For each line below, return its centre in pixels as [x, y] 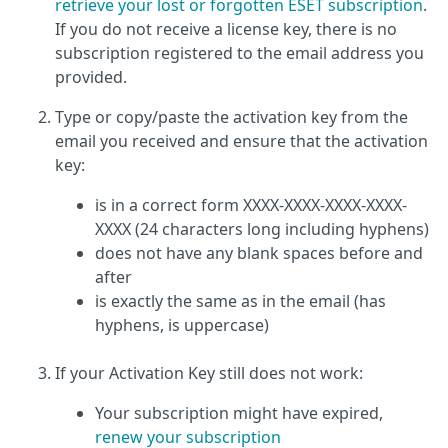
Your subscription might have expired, [239, 413]
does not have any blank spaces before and [259, 253]
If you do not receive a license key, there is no [226, 29]
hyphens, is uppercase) [182, 325]
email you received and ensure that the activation [241, 141]
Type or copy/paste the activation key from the [231, 117]
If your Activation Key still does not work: [209, 373]
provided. [91, 77]
